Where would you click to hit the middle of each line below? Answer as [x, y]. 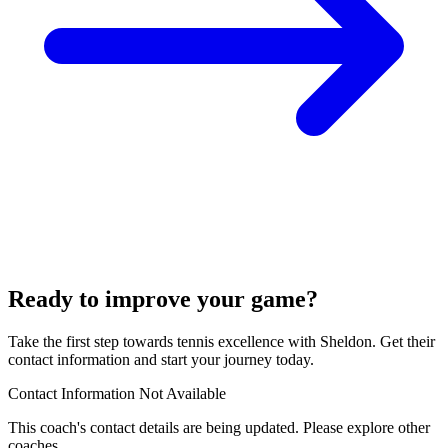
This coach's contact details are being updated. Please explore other [219, 428]
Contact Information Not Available [117, 394]
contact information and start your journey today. [161, 360]
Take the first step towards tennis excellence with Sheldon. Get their [221, 342]
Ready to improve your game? [163, 299]
